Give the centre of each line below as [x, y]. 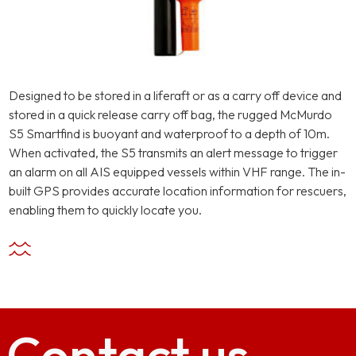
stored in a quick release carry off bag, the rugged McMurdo [170, 114]
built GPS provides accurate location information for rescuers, [178, 191]
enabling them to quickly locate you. [105, 210]
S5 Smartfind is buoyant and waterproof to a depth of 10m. [169, 133]
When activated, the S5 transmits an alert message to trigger [173, 153]
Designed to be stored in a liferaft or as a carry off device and [175, 95]
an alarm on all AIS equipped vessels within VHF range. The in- [177, 172]
